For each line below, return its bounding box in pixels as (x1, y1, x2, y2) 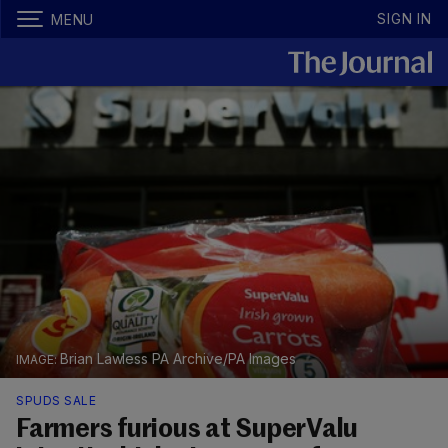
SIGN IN (377, 10, 432, 27)
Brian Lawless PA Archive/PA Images (59, 350, 296, 368)
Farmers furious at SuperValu (16, 417, 358, 444)
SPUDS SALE (16, 393, 96, 409)
